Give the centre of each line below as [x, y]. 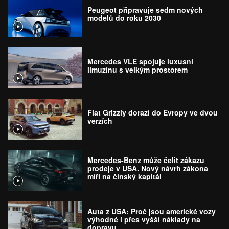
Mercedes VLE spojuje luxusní [141, 61]
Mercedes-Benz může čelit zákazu [146, 160]
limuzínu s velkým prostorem [138, 69]
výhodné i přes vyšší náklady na [144, 219]
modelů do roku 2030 [124, 18]
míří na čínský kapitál [125, 176]
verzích [100, 121]
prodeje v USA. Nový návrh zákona [148, 168]
